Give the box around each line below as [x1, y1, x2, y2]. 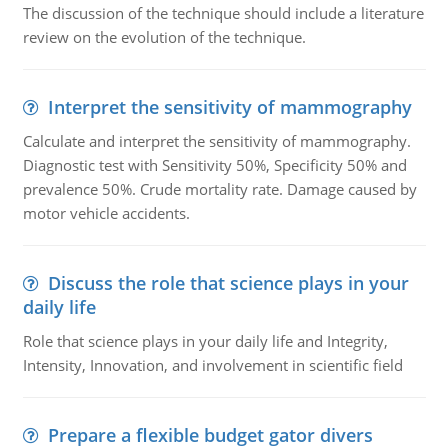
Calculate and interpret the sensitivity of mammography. [22, 131, 411, 151]
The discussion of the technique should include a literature [22, 3, 424, 23]
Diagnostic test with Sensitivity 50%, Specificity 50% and [22, 155, 407, 175]
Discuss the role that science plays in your [47, 271, 409, 295]
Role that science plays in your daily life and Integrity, [22, 331, 388, 351]
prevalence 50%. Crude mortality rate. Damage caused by [22, 179, 417, 199]
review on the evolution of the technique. [22, 27, 306, 47]
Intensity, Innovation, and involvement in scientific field [22, 355, 403, 375]
